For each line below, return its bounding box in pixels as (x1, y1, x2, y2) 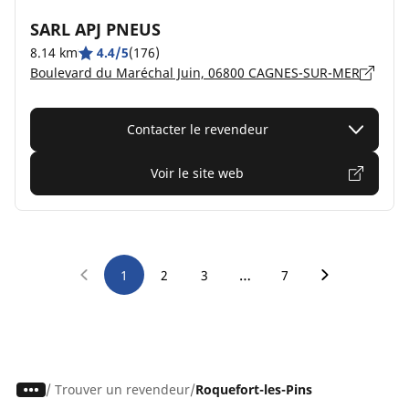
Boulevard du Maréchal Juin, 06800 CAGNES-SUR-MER (30, 64, 360, 81)
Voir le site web (151, 164, 244, 182)
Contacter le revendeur (126, 121, 268, 138)
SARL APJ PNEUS (30, 18, 161, 40)
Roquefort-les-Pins (194, 381, 312, 398)
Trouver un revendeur (54, 381, 190, 398)
